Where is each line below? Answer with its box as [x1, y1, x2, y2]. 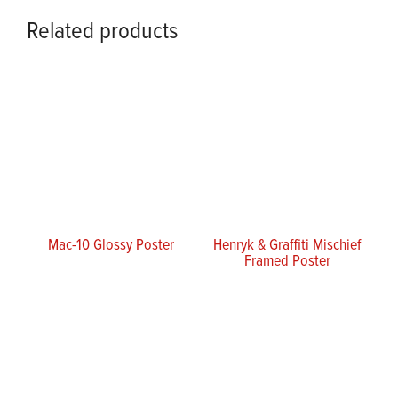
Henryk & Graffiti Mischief [213, 233, 362, 256]
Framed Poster [244, 249, 330, 272]
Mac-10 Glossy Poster [47, 233, 174, 256]
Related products [27, 12, 178, 47]
